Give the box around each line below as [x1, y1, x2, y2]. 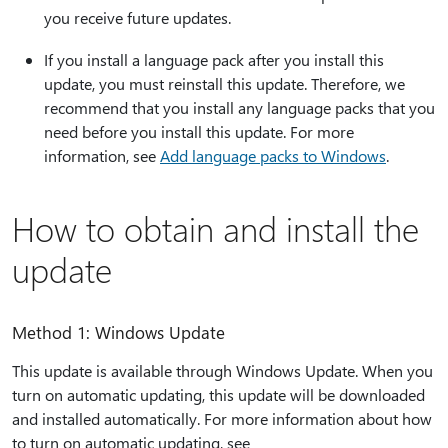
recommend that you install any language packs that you [44, 97, 435, 118]
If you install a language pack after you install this [44, 49, 384, 70]
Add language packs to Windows [160, 145, 386, 166]
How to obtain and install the [12, 206, 419, 250]
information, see [44, 145, 160, 166]
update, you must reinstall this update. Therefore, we [44, 73, 405, 94]
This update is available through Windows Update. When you [12, 360, 433, 381]
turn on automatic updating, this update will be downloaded [12, 384, 425, 405]
